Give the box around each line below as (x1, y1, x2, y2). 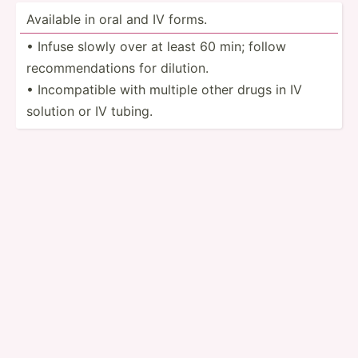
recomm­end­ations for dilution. (26, 59, 209, 76)
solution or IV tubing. (26, 102, 153, 119)
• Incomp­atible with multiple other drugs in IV (26, 81, 302, 97)
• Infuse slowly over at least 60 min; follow (26, 38, 286, 54)
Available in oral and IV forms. (26, 10, 207, 27)
